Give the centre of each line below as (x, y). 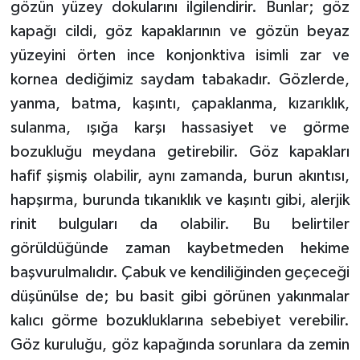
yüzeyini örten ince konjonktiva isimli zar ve (180, 55)
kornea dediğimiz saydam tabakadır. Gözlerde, (180, 79)
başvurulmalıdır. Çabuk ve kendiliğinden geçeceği (180, 272)
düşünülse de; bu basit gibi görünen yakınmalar (180, 296)
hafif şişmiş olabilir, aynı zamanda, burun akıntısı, (180, 176)
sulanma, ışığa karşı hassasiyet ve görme (180, 127)
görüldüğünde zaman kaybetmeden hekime (180, 248)
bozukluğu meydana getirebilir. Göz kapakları (180, 151)
